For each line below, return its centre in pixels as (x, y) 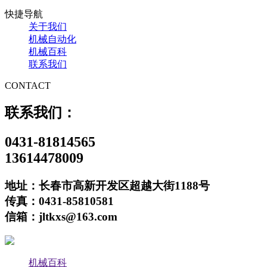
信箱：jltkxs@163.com (61, 216)
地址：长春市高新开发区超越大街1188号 (107, 185)
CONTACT (28, 86)
